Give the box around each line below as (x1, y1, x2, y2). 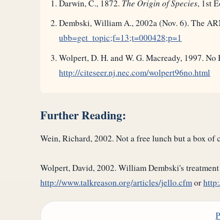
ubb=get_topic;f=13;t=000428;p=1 (59, 32, 182, 44)
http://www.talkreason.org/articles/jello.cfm (40, 177, 192, 189)
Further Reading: (40, 107, 126, 124)
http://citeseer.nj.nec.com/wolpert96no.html (59, 66, 211, 78)
